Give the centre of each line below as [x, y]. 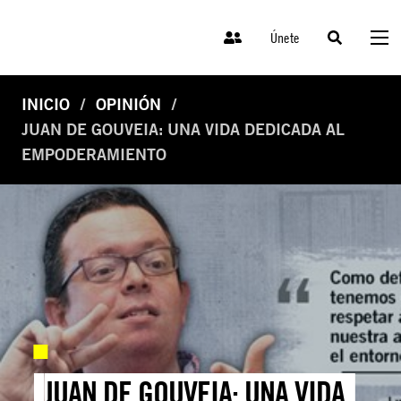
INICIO [46, 105]
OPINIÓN [128, 105]
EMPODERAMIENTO [94, 155]
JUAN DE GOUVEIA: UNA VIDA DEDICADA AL [183, 130]
